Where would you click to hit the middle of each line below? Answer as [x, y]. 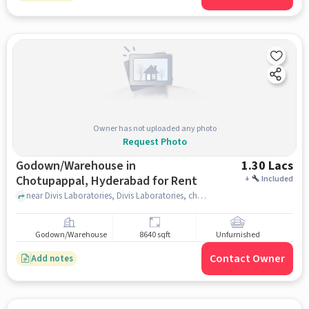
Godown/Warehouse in [76, 166]
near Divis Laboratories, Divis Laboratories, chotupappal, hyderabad [201, 196]
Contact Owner [248, 259]
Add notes [52, 258]
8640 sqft [154, 235]
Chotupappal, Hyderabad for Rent [106, 181]
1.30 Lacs [268, 166]
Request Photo [154, 142]
